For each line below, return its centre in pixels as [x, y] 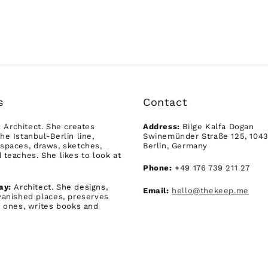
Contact [165, 102]
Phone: [158, 168]
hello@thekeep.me [210, 191]
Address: [162, 126]
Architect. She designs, [61, 187]
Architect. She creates [49, 126]
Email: [156, 191]
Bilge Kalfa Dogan [217, 126]
